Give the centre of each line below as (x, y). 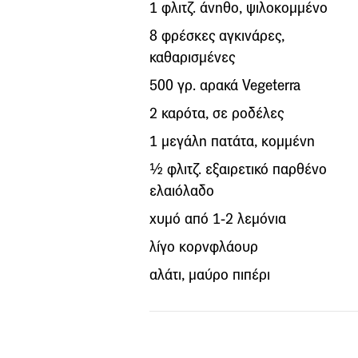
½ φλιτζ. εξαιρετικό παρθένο (238, 169)
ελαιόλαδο (182, 190)
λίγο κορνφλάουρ (204, 246)
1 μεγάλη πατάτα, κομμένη (232, 141)
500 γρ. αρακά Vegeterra (225, 85)
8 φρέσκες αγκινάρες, (217, 35)
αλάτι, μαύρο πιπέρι (210, 274)
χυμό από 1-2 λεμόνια (218, 218)
